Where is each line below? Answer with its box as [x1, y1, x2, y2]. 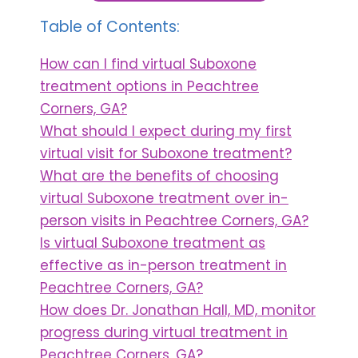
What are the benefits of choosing [40, 165, 279, 185]
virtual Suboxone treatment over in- [40, 188, 288, 208]
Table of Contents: [40, 15, 180, 38]
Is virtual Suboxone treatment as [40, 233, 265, 253]
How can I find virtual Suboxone [40, 54, 257, 74]
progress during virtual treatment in [40, 322, 288, 342]
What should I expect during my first [40, 121, 292, 141]
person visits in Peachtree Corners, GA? [40, 210, 308, 230]
